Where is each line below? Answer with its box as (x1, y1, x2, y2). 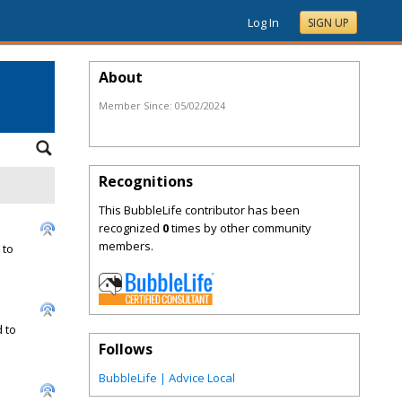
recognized (99, 220, 162, 236)
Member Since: (99, 99, 175, 112)
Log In (248, 14, 279, 31)
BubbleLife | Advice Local (99, 370, 235, 387)
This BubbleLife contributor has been (99, 202, 300, 218)
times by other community (169, 220, 311, 236)
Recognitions (99, 171, 193, 191)
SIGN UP (308, 15, 349, 31)
